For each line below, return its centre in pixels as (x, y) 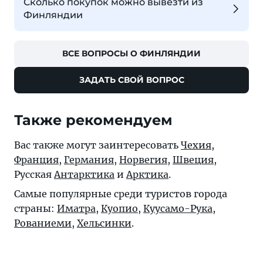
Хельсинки (104, 223)
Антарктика (84, 175)
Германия (89, 160)
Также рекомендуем (93, 120)
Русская (34, 175)
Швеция (193, 160)
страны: (36, 209)
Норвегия (143, 160)
